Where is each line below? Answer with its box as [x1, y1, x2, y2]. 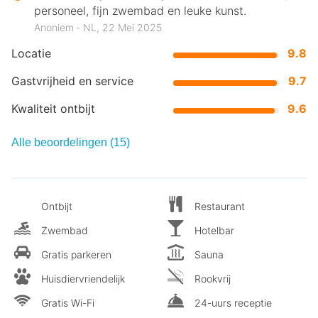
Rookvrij [194, 273, 231, 285]
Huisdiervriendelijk [41, 273, 125, 285]
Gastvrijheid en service [11, 74, 133, 89]
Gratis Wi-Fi [41, 297, 94, 309]
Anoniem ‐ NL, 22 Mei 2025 [34, 21, 162, 34]
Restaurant [194, 200, 245, 213]
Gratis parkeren [41, 248, 111, 261]
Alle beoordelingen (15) [11, 136, 130, 149]
